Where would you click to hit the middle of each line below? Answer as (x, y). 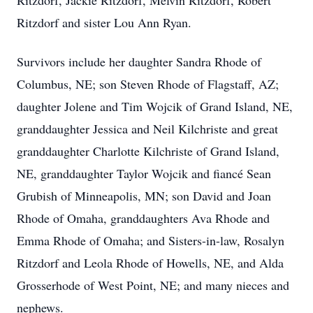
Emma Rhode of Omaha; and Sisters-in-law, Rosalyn (151, 240)
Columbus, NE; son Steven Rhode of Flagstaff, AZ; (148, 84)
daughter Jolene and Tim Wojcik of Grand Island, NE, (155, 106)
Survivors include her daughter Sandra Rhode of (139, 61)
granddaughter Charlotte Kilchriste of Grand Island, (148, 151)
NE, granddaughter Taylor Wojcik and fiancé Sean (144, 173)
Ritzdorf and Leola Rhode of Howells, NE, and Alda (150, 263)
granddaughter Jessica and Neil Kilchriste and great (147, 129)
